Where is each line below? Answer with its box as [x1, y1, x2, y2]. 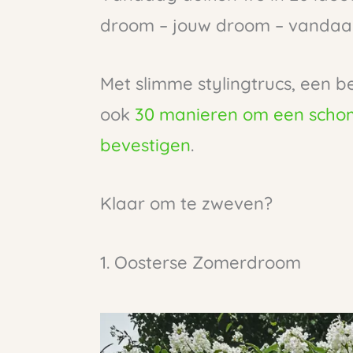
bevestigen [100, 134, 191, 157]
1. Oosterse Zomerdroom [100, 251, 301, 273]
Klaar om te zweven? [100, 192, 273, 215]
